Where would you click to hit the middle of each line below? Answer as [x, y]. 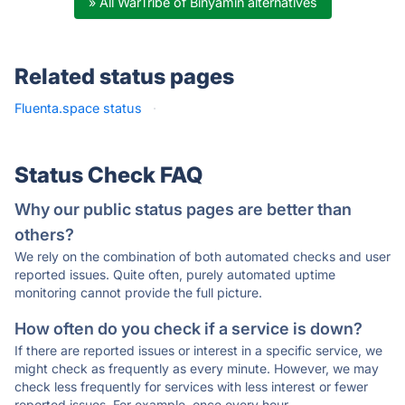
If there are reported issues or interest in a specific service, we [198, 350]
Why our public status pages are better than [183, 209]
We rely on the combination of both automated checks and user [202, 256]
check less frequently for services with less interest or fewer [191, 386]
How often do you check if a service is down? [188, 329]
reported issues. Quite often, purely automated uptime [175, 274]
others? [44, 235]
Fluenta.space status [78, 108]
